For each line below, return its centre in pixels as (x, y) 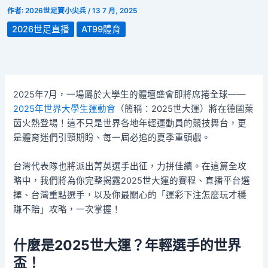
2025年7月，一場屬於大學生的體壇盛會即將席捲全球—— (130, 95)
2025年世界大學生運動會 (65, 109)
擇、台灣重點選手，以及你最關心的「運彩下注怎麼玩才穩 (130, 195)
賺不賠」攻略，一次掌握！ (67, 209)
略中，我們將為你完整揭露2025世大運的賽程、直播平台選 (132, 180)
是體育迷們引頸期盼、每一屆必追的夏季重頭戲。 (112, 138)
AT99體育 (101, 29)
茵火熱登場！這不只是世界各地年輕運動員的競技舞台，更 (130, 124)
